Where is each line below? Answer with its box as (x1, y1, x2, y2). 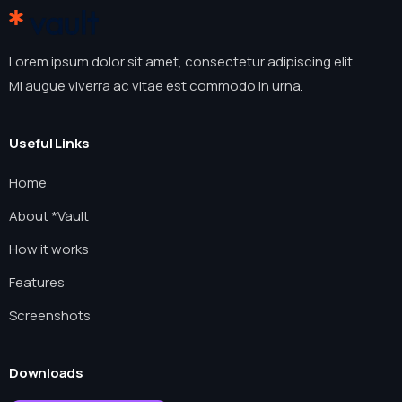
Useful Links (9, 133, 90, 153)
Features (9, 272, 65, 292)
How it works (9, 239, 89, 258)
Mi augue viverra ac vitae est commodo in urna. (9, 75, 303, 95)
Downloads (9, 363, 83, 382)
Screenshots (9, 305, 91, 325)
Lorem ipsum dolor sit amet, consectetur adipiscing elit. (9, 51, 355, 71)
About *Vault (9, 205, 89, 225)
